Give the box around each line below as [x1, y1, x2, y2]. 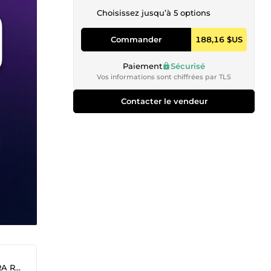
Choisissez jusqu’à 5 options [97, 8, 211, 18]
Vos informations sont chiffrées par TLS [97, 72, 231, 81]
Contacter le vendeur [120, 96, 207, 106]
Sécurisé [171, 60, 205, 71]
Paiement [123, 60, 162, 71]
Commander [111, 34, 162, 44]
